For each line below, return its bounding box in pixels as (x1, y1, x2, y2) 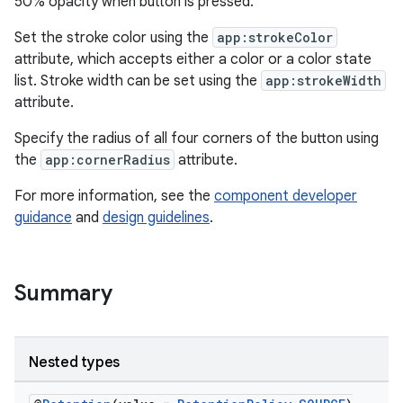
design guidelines (103, 209, 210, 227)
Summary (14, 280, 112, 307)
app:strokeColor (217, 29, 333, 46)
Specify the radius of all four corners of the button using (14, 130, 379, 148)
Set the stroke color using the (14, 29, 212, 47)
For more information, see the (14, 187, 214, 205)
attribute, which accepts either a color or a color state (14, 50, 372, 68)
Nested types (29, 354, 120, 372)
